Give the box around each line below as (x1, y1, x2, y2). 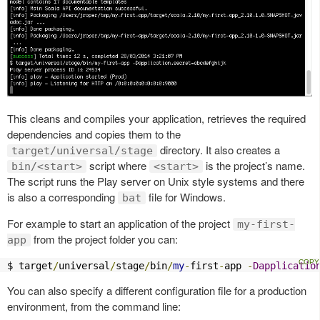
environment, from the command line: (7, 299, 181, 314)
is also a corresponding (7, 189, 118, 205)
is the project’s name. (203, 158, 305, 174)
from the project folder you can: (31, 231, 178, 247)
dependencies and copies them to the (7, 126, 181, 142)
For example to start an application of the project (7, 216, 233, 231)
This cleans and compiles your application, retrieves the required (7, 111, 306, 126)
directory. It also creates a (157, 142, 280, 158)
